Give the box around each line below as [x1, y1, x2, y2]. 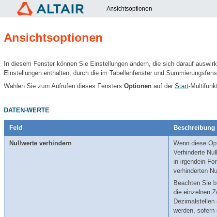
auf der [152, 82, 175, 90]
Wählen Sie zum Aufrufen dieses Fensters [4, 82, 124, 90]
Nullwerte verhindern [9, 139, 72, 147]
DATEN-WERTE [4, 106, 49, 114]
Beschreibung [173, 124, 215, 131]
